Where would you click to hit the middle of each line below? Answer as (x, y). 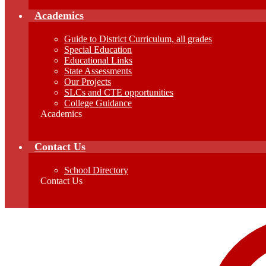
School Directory (96, 170)
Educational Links (98, 60)
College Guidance (98, 103)
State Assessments (98, 71)
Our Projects (88, 82)
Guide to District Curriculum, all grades (138, 39)
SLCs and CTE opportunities (119, 92)
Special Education (98, 50)
